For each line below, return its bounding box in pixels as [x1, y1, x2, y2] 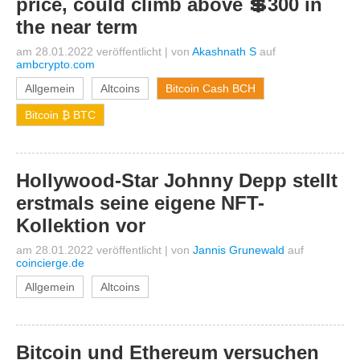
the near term [16, 16, 137, 38]
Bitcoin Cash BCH [166, 82, 256, 95]
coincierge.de [16, 256, 84, 269]
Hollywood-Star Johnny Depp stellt [16, 170, 337, 191]
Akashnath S [192, 45, 256, 58]
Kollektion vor [16, 215, 145, 236]
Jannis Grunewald [193, 243, 284, 256]
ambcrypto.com [16, 58, 95, 71]
